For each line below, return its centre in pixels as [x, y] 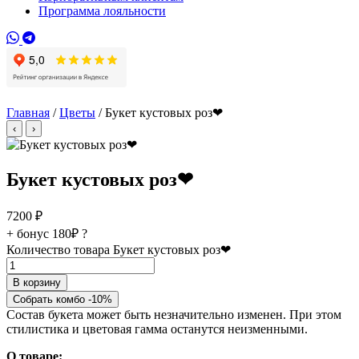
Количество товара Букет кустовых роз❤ [119, 249]
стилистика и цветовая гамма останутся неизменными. [157, 329]
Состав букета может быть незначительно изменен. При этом [174, 314]
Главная [28, 113]
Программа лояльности [102, 11]
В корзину [37, 282]
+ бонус [29, 233]
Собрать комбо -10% [63, 299]
